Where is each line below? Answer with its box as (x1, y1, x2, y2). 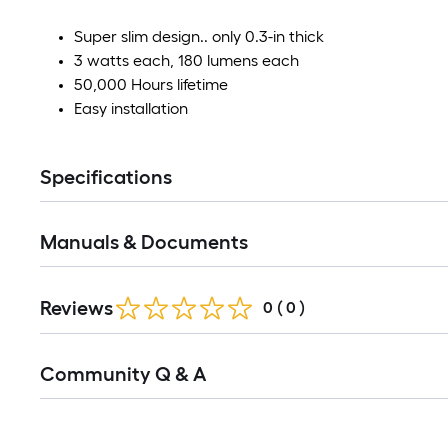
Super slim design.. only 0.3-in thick (74, 27, 324, 46)
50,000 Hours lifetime (74, 75, 228, 94)
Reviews (40, 296, 113, 320)
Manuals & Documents (40, 230, 248, 254)
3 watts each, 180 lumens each (74, 51, 299, 70)
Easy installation (74, 99, 188, 118)
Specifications (40, 165, 172, 189)
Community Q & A (40, 362, 206, 386)
